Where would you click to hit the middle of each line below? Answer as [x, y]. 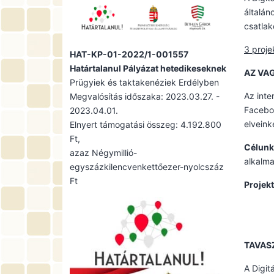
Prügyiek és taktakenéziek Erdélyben [144, 82]
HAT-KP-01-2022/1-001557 [129, 54]
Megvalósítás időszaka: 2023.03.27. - [145, 96]
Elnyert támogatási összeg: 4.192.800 [146, 124]
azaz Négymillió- [103, 152]
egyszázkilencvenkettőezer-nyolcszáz [147, 166]
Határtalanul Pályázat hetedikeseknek [148, 68]
